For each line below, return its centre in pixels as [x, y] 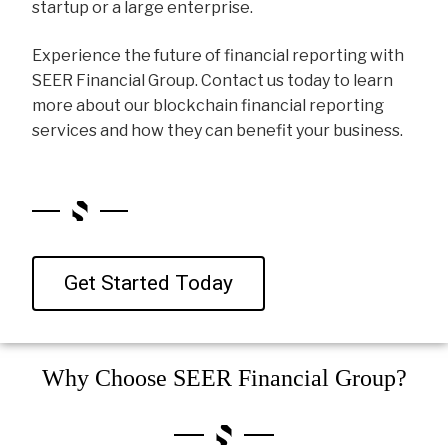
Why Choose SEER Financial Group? [224, 378]
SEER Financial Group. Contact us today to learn [213, 80]
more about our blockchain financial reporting [208, 105]
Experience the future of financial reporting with [218, 55]
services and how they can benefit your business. [218, 130]
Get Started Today [149, 282]
